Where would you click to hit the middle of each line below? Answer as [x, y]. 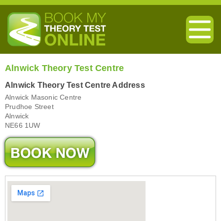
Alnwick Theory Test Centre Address [75, 85]
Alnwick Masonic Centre [43, 97]
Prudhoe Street [29, 107]
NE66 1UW [23, 126]
